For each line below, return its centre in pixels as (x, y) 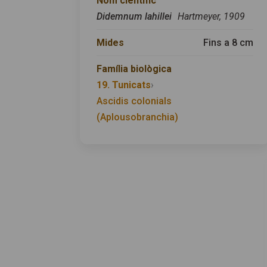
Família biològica (134, 69)
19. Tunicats (124, 85)
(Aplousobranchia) (138, 117)
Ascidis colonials (134, 101)
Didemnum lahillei (136, 17)
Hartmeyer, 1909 (212, 17)
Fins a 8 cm (229, 43)
